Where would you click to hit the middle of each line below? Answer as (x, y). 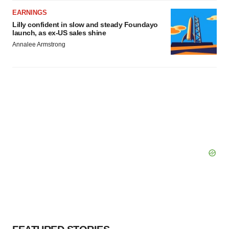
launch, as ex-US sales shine (59, 33)
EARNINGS (30, 13)
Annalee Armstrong (39, 44)
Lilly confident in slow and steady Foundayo (85, 25)
